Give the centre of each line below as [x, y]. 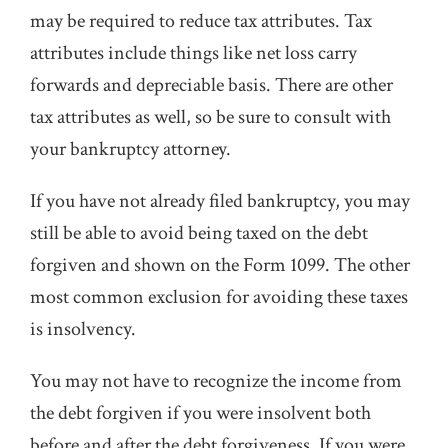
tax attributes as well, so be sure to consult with [210, 117]
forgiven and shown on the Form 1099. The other [220, 265]
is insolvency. [83, 329]
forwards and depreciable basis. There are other [211, 85]
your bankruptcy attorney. [130, 149]
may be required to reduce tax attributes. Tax [201, 21]
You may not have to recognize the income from [216, 381]
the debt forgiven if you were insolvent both [200, 413]
